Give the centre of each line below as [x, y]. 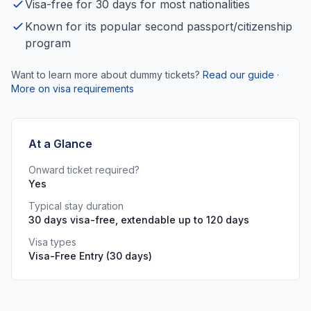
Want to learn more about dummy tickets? [106, 75]
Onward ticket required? [84, 170]
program [48, 43]
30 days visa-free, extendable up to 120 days [139, 220]
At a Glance [60, 144]
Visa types [52, 242]
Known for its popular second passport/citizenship [159, 26]
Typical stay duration [76, 206]
